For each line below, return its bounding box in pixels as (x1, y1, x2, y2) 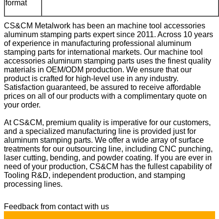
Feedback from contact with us (4, 202, 109, 211)
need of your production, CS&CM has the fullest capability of (4, 162, 212, 171)
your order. (4, 101, 41, 109)
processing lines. (4, 180, 63, 188)
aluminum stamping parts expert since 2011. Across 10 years (4, 30, 213, 39)
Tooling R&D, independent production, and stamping (4, 171, 185, 179)
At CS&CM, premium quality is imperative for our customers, (4, 118, 211, 127)
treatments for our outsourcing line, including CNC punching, (4, 145, 213, 153)
